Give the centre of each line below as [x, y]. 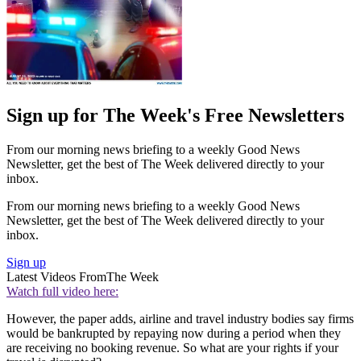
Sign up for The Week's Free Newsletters [175, 115]
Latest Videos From [56, 276]
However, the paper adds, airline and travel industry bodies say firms [180, 318]
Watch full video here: [62, 291]
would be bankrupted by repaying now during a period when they [174, 333]
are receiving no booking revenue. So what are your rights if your [172, 347]
